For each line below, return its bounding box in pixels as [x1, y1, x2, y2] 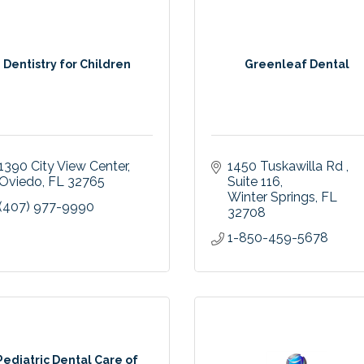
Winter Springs [227, 189, 315, 206]
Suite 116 [227, 174, 280, 190]
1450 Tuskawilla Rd [227, 158, 346, 175]
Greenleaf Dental [244, 58, 349, 71]
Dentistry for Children [3, 58, 132, 71]
